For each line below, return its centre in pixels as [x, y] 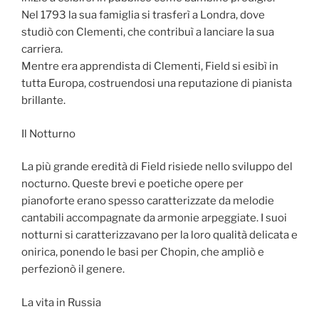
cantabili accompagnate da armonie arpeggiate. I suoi [154, 218]
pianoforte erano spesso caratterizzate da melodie [148, 201]
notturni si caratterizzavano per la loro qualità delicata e [159, 235]
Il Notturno [48, 134]
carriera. [42, 49]
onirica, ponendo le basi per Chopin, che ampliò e [143, 252]
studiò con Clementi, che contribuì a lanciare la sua [148, 32]
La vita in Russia [61, 302]
